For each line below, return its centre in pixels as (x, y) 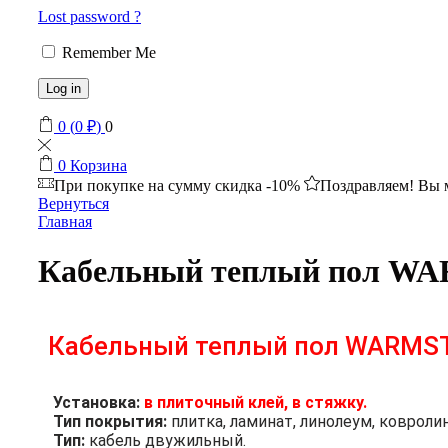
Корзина (98, 166)
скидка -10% (257, 186)
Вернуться (73, 204)
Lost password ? (89, 17)
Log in (63, 89)
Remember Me (109, 53)
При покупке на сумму (134, 186)
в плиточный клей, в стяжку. (255, 403)
